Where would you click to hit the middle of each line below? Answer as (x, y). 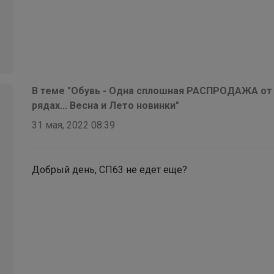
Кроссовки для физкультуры (84, 88)
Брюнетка (55, 47)
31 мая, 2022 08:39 (73, 125)
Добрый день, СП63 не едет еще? (109, 170)
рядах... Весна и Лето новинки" (106, 106)
